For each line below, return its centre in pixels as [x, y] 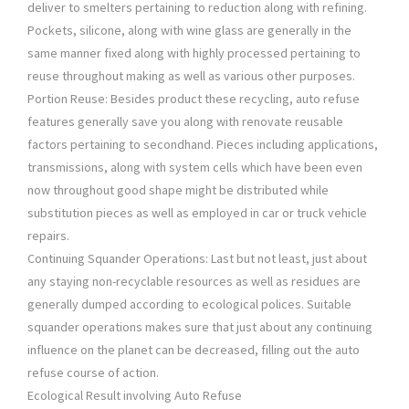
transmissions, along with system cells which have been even [195, 168]
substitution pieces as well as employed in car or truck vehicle [197, 213]
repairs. [48, 236]
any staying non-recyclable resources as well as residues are [194, 282]
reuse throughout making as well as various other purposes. [191, 76]
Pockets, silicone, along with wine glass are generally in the [189, 31]
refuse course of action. [93, 373]
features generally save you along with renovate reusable [185, 122]
